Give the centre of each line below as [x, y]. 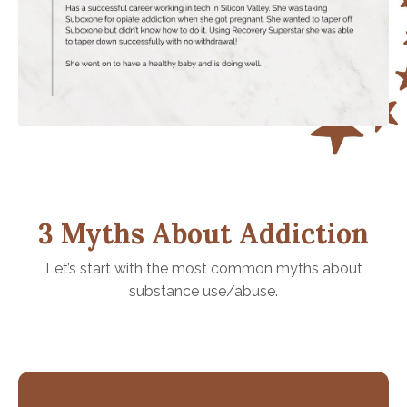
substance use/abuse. [203, 292]
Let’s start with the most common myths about [203, 269]
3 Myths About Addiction [203, 234]
